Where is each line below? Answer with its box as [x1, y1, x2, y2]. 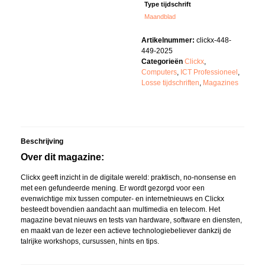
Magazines [203, 79, 238, 88]
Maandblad [144, 13, 176, 21]
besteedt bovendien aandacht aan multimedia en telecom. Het [21, 205, 220, 214]
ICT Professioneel [180, 68, 238, 77]
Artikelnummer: [141, 36, 196, 45]
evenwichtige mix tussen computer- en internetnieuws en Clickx [21, 195, 224, 203]
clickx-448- [196, 36, 231, 45]
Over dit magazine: [21, 152, 104, 163]
